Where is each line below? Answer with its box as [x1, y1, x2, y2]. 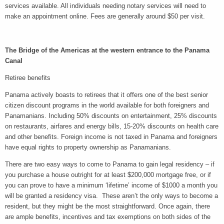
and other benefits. [5, 133, 59, 141]
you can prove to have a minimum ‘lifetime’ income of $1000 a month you [5, 181, 217, 189]
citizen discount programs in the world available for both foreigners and [5, 101, 209, 109]
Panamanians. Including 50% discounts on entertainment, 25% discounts [5, 112, 217, 120]
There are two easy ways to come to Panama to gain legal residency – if [5, 160, 214, 168]
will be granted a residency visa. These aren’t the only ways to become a [5, 192, 218, 200]
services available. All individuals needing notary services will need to [5, 2, 206, 10]
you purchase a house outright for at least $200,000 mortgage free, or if [5, 171, 211, 179]
